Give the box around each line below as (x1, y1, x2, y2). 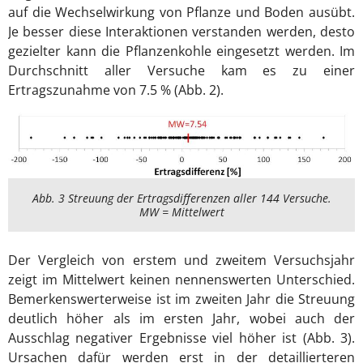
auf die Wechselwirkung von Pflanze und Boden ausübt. (8, 2, 355, 21)
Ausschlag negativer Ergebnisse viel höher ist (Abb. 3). (8, 328, 355, 347)
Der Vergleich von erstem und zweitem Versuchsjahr (8, 250, 355, 269)
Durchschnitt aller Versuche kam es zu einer (8, 61, 355, 79)
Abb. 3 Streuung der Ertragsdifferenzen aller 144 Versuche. (32, 190, 331, 206)
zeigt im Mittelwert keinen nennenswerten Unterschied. (8, 270, 355, 288)
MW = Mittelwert (139, 203, 224, 220)
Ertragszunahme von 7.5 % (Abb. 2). (8, 80, 224, 99)
